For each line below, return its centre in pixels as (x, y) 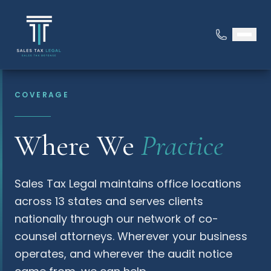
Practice (182, 146)
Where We (78, 146)
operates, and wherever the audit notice (123, 254)
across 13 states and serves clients (109, 201)
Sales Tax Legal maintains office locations (128, 184)
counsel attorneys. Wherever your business (131, 236)
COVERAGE (42, 95)
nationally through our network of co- (116, 219)
